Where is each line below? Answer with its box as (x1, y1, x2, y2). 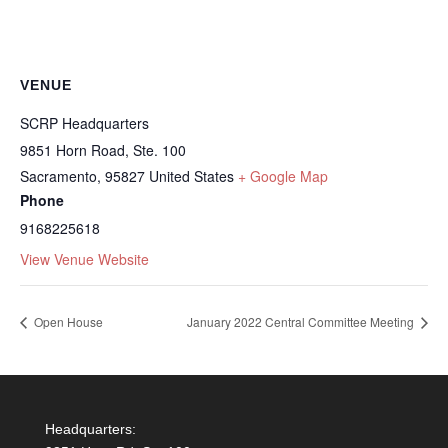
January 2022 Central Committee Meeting (187, 313, 417, 331)
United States (149, 165, 234, 186)
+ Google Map (238, 165, 328, 186)
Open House (31, 313, 103, 331)
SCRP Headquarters (20, 112, 149, 133)
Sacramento (20, 165, 97, 186)
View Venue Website (20, 248, 149, 269)
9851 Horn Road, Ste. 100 (20, 139, 186, 160)
